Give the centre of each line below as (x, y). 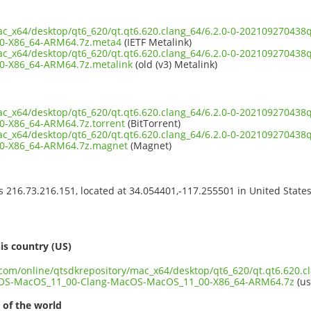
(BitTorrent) (153, 123)
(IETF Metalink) (157, 42)
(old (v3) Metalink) (175, 64)
